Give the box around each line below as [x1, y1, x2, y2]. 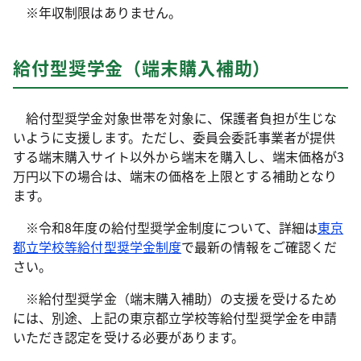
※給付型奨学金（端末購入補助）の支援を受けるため [13, 288, 337, 308]
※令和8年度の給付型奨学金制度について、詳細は [13, 218, 317, 237]
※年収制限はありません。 [13, 2, 182, 22]
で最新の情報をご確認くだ [181, 237, 338, 256]
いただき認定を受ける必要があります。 [13, 327, 245, 346]
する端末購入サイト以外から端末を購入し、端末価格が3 [13, 147, 345, 166]
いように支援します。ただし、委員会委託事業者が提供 [13, 127, 335, 147]
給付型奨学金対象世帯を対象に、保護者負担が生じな [13, 108, 337, 127]
